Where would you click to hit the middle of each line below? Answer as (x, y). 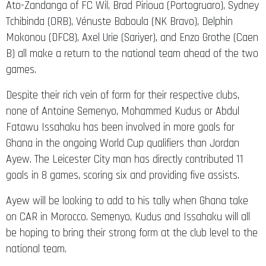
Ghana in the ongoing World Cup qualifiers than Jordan (123, 143)
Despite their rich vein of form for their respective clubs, (123, 95)
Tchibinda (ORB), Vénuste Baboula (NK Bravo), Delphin (119, 21)
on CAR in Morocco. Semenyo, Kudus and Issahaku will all (128, 217)
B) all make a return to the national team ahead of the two (132, 53)
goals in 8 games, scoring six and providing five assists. (123, 175)
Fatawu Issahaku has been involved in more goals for (120, 127)
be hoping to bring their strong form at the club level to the (132, 233)
